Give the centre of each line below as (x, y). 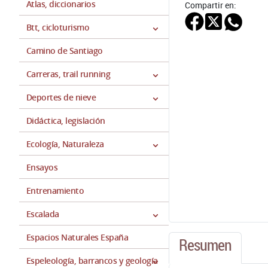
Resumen (205, 245)
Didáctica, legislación (66, 121)
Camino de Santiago (65, 51)
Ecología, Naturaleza (65, 144)
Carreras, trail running (68, 74)
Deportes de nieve (61, 97)
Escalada (43, 214)
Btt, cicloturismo (58, 27)
